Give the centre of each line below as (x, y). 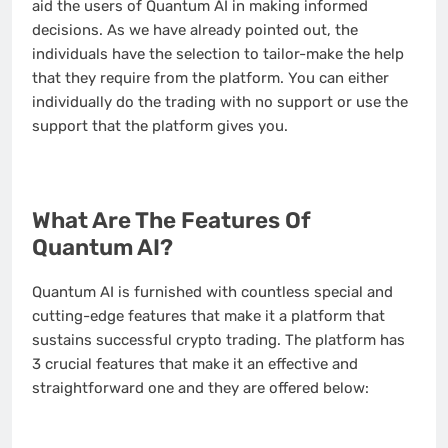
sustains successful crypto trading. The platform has (218, 339)
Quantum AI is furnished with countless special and (212, 291)
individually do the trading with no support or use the (220, 101)
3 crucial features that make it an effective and (195, 363)
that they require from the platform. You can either (210, 77)
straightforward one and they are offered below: (200, 387)
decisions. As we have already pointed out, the (195, 29)
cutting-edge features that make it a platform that (208, 315)
